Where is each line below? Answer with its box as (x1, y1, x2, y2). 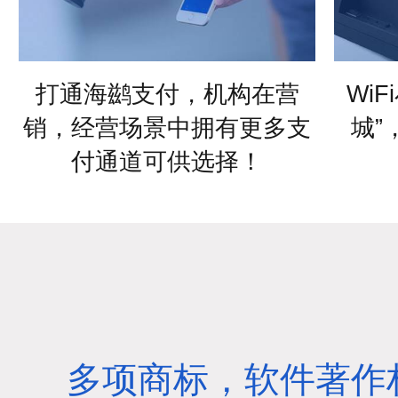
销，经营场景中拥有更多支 (23, 115, 311, 142)
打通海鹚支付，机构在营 (35, 81, 299, 108)
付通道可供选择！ (71, 148, 263, 176)
